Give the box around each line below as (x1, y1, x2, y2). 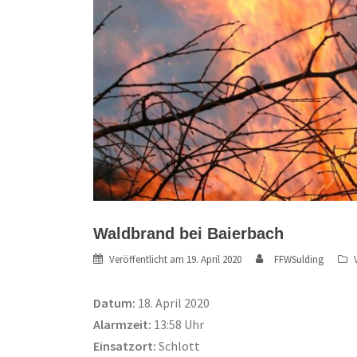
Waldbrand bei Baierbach (93, 225, 284, 243)
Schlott (156, 338, 200, 355)
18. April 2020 (135, 295, 210, 312)
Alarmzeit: (93, 316, 151, 333)
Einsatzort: (93, 338, 156, 355)
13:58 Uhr (151, 316, 204, 333)
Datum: (93, 295, 135, 312)
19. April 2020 (186, 253, 241, 267)
